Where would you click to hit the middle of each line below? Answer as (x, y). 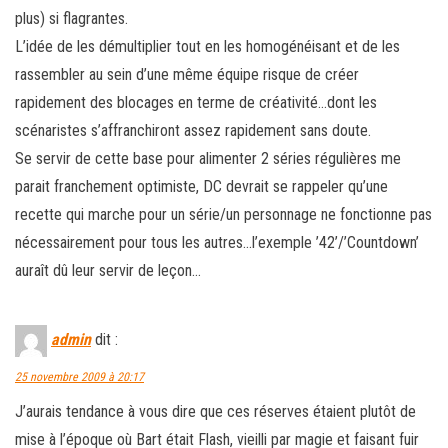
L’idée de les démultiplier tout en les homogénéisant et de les (207, 46)
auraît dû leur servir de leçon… (108, 270)
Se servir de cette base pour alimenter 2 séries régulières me (208, 158)
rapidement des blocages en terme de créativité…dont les (196, 102)
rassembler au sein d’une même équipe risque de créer (187, 74)
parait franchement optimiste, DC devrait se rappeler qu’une (201, 186)
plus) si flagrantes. (71, 18)
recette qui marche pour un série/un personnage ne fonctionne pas (223, 214)
